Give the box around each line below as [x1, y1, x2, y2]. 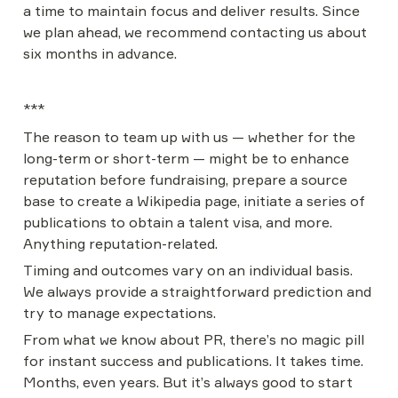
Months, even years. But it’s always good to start [23, 373, 353, 391]
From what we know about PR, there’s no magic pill [23, 330, 364, 348]
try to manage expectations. [23, 304, 216, 322]
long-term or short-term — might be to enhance [23, 149, 349, 167]
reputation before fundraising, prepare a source [23, 171, 347, 188]
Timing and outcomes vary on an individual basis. [23, 261, 353, 279]
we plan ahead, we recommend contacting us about [23, 23, 367, 41]
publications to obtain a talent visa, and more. [23, 213, 332, 231]
